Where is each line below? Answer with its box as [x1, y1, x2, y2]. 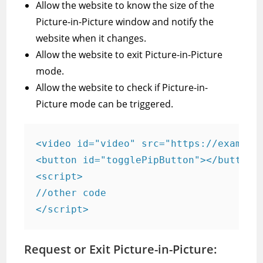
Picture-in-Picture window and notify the [36, 15, 214, 28]
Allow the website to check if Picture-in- [36, 81, 208, 94]
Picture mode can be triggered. [36, 97, 174, 110]
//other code [36, 187, 107, 198]
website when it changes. [36, 32, 147, 45]
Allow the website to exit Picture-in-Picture [36, 48, 223, 61]
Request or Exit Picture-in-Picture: [24, 241, 218, 257]
